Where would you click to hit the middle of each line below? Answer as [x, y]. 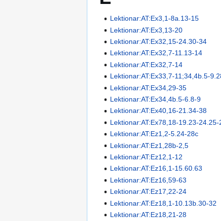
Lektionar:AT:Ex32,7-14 [147, 64]
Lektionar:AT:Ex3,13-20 [147, 30]
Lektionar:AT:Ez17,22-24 [148, 192]
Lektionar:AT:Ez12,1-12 [147, 157]
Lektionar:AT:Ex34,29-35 [148, 88]
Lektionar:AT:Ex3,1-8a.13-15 [155, 18]
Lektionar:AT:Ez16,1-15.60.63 [156, 168]
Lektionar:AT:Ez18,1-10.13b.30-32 [164, 203]
